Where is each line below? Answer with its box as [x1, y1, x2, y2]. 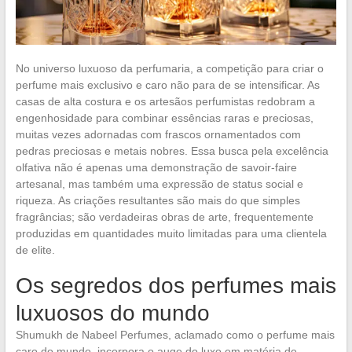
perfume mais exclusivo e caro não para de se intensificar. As [15, 78, 320, 91]
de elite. [15, 243, 55, 256]
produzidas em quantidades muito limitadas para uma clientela [15, 226, 327, 240]
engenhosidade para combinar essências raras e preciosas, [15, 111, 313, 124]
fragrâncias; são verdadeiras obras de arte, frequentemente [15, 210, 313, 223]
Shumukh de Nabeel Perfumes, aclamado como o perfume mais [15, 328, 335, 341]
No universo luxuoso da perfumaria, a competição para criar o [15, 61, 324, 75]
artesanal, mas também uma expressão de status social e [15, 177, 303, 190]
